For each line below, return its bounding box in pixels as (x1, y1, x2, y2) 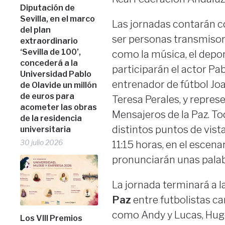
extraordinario (20, 36, 78, 46)
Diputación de (20, 3, 75, 13)
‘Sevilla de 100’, (20, 47, 81, 57)
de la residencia (20, 113, 82, 123)
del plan (20, 25, 51, 35)
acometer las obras (20, 102, 97, 112)
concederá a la (20, 58, 78, 68)
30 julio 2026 (20, 138, 63, 147)
